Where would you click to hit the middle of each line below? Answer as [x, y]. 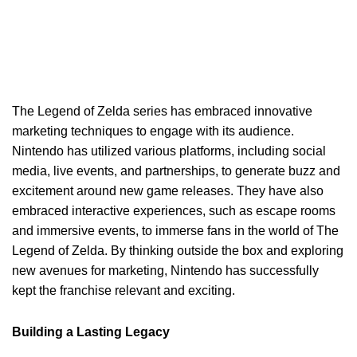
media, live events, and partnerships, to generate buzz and [176, 171]
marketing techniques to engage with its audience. [153, 131]
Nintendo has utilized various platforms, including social [169, 151]
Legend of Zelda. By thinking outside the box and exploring [178, 251]
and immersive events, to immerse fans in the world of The [175, 231]
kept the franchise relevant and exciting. [124, 290]
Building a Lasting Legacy [91, 332]
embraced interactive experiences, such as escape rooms [174, 211]
